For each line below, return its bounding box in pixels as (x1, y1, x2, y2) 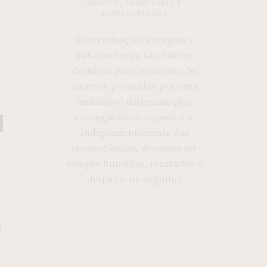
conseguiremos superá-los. (74, 109, 195, 124)
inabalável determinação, (77, 94, 192, 108)
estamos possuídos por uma (70, 78, 198, 93)
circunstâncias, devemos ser (72, 140, 198, 155)
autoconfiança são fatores (75, 47, 194, 62)
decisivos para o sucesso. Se (72, 63, 198, 77)
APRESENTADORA (100, 9, 169, 19)
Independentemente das (80, 125, 190, 139)
